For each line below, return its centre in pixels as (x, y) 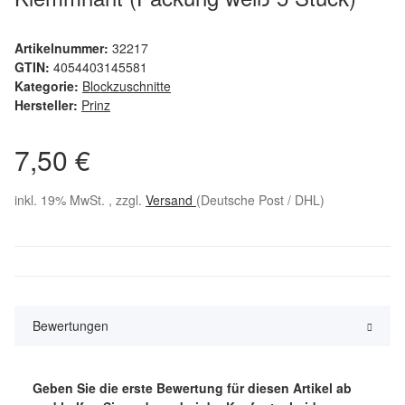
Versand (171, 200)
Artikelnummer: (63, 48)
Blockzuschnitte (127, 86)
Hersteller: (46, 105)
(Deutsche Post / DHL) (260, 200)
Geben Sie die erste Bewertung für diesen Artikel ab (192, 388)
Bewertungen (71, 326)
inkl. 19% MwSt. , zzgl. (80, 200)
